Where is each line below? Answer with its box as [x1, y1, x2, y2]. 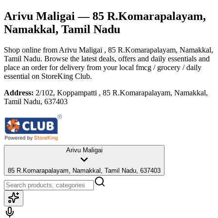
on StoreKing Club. [30, 72, 92, 80]
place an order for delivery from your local [4, 63, 134, 72]
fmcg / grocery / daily [136, 63, 201, 72]
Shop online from [4, 45, 59, 54]
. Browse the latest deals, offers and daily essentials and [40, 54, 210, 63]
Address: [4, 88, 34, 97]
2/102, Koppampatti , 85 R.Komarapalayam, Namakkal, [36, 88, 208, 97]
